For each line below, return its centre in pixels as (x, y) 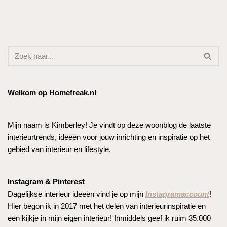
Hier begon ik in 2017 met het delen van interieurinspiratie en (107, 206)
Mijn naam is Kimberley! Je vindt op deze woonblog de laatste (109, 125)
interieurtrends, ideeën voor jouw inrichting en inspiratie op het (109, 137)
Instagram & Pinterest (46, 181)
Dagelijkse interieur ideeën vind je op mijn (77, 194)
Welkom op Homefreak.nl (52, 92)
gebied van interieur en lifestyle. (59, 149)
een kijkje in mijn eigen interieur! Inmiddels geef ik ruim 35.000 (109, 218)
